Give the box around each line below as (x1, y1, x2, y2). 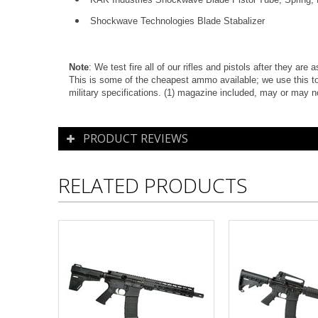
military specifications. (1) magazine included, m (69, 87, 268, 98)
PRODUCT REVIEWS (83, 131, 188, 146)
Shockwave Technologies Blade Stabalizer (90, 16, 265, 26)
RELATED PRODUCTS (58, 172, 248, 199)
